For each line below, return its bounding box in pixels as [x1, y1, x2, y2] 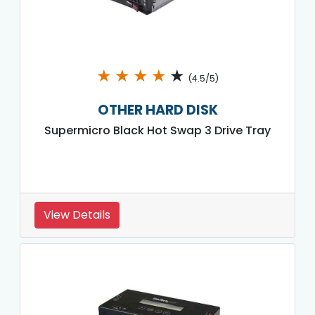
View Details [44, 206, 110, 223]
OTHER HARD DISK [97, 100, 218, 120]
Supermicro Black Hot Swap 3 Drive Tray [44, 122, 271, 139]
